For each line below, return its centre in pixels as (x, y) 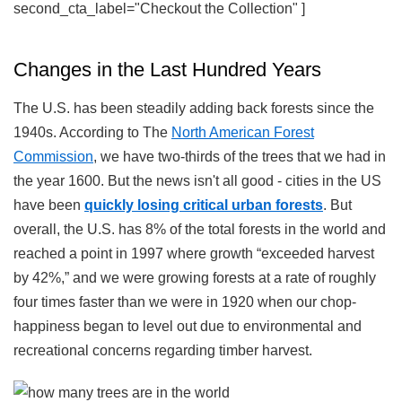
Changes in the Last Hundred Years (167, 69)
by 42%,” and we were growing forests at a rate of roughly (195, 277)
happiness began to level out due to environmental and (188, 326)
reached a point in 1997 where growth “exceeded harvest (194, 253)
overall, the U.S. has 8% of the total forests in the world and (200, 229)
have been (49, 205)
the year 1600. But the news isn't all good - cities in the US (197, 180)
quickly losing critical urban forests (204, 205)
